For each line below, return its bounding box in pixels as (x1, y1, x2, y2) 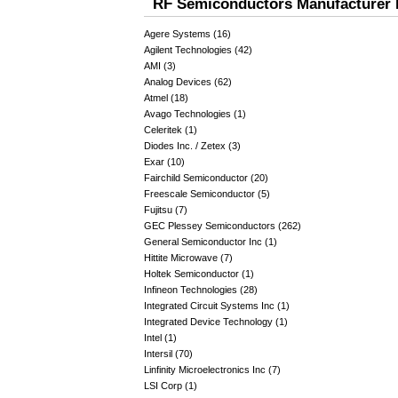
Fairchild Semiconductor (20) (144, 172, 268, 183)
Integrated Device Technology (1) (144, 316, 288, 327)
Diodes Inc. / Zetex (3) (144, 140, 241, 151)
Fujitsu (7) (144, 204, 187, 215)
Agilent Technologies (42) (144, 44, 252, 55)
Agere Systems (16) (144, 28, 231, 39)
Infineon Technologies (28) (144, 284, 258, 295)
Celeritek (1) (144, 124, 197, 135)
